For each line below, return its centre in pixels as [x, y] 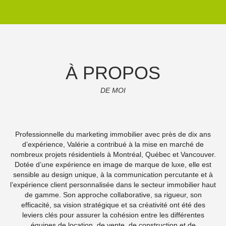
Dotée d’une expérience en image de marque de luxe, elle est [113, 164]
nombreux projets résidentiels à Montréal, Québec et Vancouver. [113, 154]
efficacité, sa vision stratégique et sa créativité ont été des [113, 205]
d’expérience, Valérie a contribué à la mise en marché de [113, 144]
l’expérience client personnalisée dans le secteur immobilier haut [113, 184]
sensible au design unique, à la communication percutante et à [113, 174]
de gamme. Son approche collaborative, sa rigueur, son [113, 194]
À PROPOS [113, 73]
